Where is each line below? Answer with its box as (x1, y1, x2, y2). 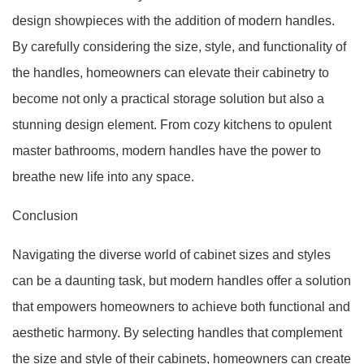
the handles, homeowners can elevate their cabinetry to (12, 66, 329, 80)
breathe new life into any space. (12, 170, 194, 184)
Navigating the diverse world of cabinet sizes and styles (12, 248, 331, 262)
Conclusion (12, 209, 78, 223)
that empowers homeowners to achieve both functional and (12, 300, 350, 314)
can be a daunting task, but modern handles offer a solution (12, 274, 351, 288)
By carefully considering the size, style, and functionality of (12, 40, 346, 54)
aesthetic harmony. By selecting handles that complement (12, 326, 342, 340)
